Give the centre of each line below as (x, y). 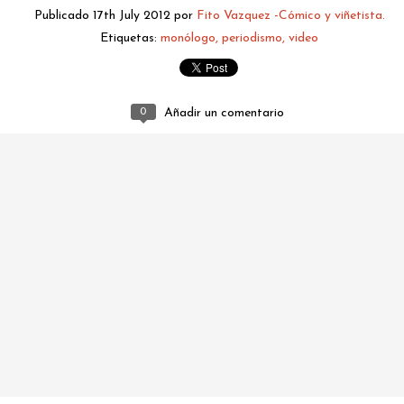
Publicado (63, 16)
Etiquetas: (130, 38)
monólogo (188, 38)
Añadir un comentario (224, 113)
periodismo (252, 38)
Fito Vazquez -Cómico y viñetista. (290, 16)
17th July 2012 (131, 16)
